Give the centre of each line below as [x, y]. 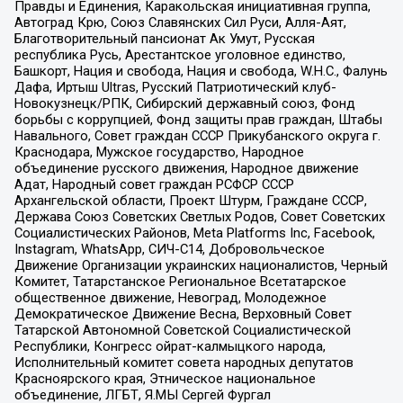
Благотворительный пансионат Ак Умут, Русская [164, 39]
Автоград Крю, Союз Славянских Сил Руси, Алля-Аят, [180, 23]
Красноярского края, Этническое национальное [165, 379]
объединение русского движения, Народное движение [186, 169]
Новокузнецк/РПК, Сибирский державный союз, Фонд [184, 104]
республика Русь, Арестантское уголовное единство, [179, 55]
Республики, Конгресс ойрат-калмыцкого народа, [170, 347]
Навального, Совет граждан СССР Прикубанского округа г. [197, 136]
